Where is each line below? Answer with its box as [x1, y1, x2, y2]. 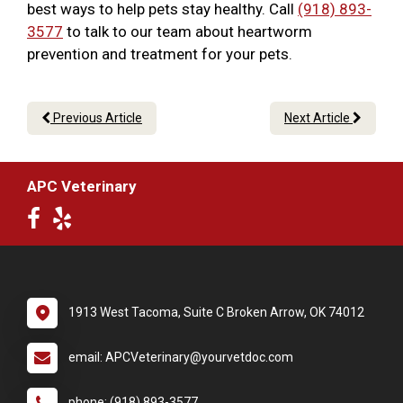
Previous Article [50, 111, 142, 126]
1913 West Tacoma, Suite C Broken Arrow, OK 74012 [68, 305, 364, 320]
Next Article [284, 111, 353, 126]
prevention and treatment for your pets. [27, 45, 292, 64]
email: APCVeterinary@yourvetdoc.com [68, 350, 293, 365]
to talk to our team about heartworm [63, 22, 312, 41]
